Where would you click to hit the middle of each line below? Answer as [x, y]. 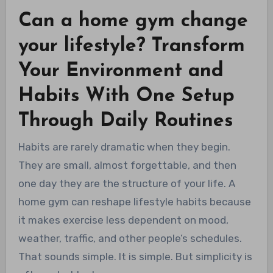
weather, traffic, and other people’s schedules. [130, 238]
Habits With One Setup [126, 96]
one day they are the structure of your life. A [126, 183]
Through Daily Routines [125, 121]
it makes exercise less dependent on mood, [123, 220]
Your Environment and [121, 71]
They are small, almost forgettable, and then [127, 165]
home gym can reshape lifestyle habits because [134, 201]
